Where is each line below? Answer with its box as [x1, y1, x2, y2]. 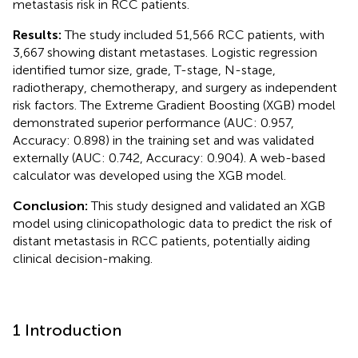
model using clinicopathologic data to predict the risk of [13, 215, 332, 231]
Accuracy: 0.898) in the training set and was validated [13, 132, 314, 148]
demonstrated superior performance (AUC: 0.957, [13, 114, 294, 130]
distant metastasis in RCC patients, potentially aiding [13, 233, 310, 249]
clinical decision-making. [13, 250, 153, 266]
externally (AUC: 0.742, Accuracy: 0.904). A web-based [13, 149, 325, 165]
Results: [13, 26, 65, 42]
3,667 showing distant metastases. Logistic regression [13, 44, 317, 60]
